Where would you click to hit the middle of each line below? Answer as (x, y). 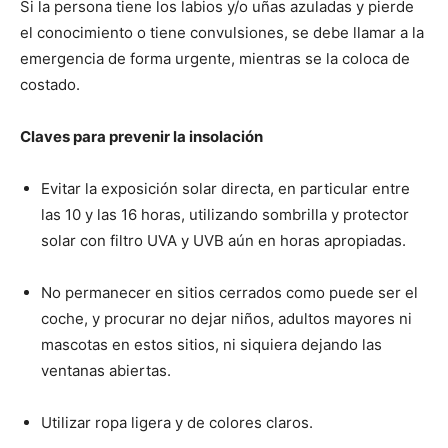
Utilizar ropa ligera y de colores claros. (179, 422)
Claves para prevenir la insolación (141, 136)
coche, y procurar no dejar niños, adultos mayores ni (226, 318)
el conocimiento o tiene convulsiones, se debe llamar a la (222, 32)
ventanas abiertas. (106, 370)
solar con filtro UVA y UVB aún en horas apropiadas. (225, 240)
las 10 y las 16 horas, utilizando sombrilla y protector (225, 214)
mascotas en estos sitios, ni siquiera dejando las (211, 344)
